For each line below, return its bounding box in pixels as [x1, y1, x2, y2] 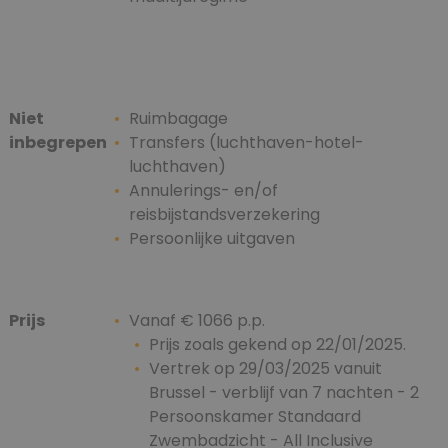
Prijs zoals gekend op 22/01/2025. [149, 333, 406, 357]
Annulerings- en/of [129, 179, 278, 203]
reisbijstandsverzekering [129, 203, 320, 227]
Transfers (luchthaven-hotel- [129, 131, 364, 155]
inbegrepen [9, 131, 107, 155]
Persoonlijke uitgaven [129, 227, 295, 251]
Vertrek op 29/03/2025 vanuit [149, 357, 382, 381]
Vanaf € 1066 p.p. [129, 309, 265, 333]
